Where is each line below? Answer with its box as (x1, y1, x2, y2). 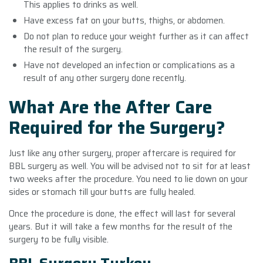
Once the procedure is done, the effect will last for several (9, 206, 235, 221)
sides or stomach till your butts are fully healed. (9, 184, 195, 199)
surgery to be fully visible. (9, 232, 109, 247)
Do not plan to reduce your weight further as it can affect (23, 29, 249, 43)
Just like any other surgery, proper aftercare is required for (9, 146, 236, 160)
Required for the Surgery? (9, 113, 225, 141)
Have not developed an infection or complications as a (23, 58, 235, 72)
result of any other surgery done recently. (23, 70, 186, 85)
